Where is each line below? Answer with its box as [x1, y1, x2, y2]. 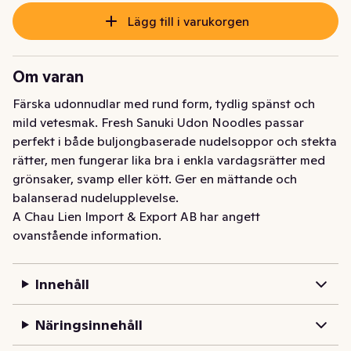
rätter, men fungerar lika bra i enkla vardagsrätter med [13, 152, 325, 168]
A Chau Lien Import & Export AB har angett [13, 208, 260, 225]
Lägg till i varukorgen [126, 13, 249, 30]
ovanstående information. [13, 227, 161, 244]
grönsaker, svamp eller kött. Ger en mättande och [13, 171, 297, 187]
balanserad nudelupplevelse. [13, 190, 179, 206]
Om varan [13, 67, 84, 88]
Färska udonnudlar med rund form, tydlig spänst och [13, 96, 315, 112]
